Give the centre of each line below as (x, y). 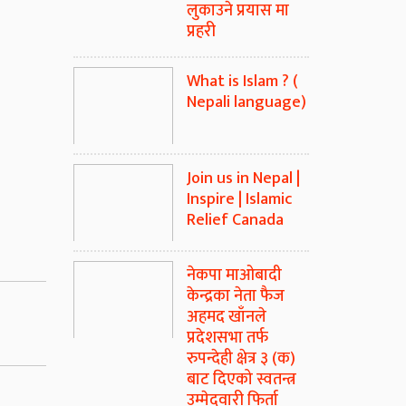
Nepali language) (246, 103)
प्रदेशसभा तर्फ (227, 338)
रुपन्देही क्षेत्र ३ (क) (241, 359)
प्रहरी (201, 32)
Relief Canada (235, 221)
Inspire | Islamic (239, 200)
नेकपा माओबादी (234, 276)
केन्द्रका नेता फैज (236, 297)
